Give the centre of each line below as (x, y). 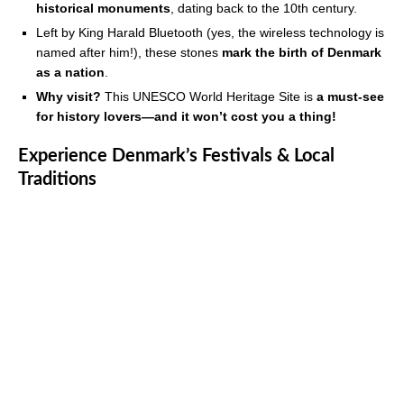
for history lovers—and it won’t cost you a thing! (186, 117)
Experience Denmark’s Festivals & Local (176, 156)
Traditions (57, 180)
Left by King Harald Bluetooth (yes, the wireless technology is (210, 33)
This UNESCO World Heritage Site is (209, 97)
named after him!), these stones (129, 53)
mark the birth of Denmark (302, 53)
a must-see (350, 97)
